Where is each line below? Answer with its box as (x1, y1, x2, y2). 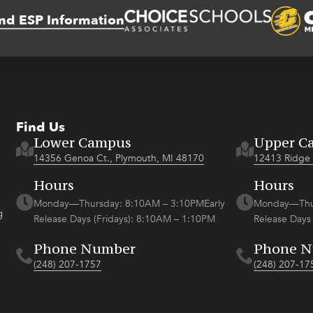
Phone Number (33, 239, 136, 257)
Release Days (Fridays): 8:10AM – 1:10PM (33, 212, 215, 226)
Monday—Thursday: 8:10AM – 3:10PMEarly (33, 196, 225, 210)
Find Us (15, 117, 65, 136)
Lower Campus (33, 133, 131, 151)
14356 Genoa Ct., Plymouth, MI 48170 (33, 151, 204, 165)
